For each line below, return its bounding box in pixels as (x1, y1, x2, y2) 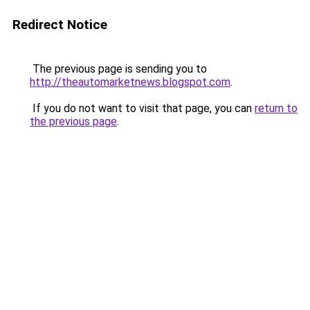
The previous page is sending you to (30, 62, 207, 75)
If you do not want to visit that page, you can (30, 102, 255, 115)
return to (255, 102, 298, 115)
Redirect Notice (12, 17, 107, 33)
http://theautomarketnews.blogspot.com (30, 75, 230, 89)
